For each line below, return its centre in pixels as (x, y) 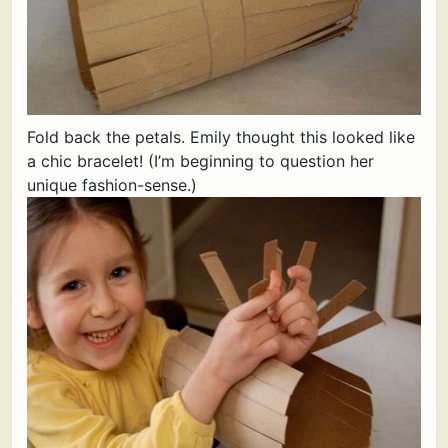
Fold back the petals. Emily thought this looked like (221, 137)
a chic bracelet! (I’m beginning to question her (200, 161)
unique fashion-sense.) (112, 185)
